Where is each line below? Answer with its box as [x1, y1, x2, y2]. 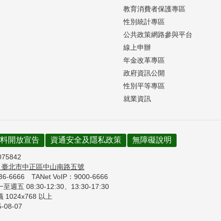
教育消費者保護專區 [123, 4, 185, 13]
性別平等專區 [123, 81, 165, 90]
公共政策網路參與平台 [123, 30, 192, 38]
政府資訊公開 [123, 69, 165, 77]
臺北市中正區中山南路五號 [1, 162, 84, 171]
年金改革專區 [123, 56, 165, 64]
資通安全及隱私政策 [50, 135, 121, 144]
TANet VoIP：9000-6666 [32, 172, 108, 181]
